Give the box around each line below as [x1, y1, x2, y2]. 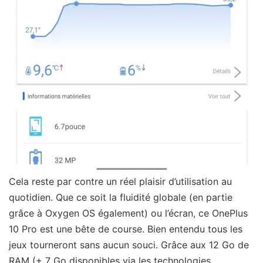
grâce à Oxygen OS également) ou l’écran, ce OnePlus [9, 207, 248, 220]
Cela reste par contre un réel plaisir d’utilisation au [9, 176, 232, 188]
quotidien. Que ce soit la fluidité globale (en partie [9, 191, 232, 204]
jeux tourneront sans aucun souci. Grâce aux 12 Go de [9, 239, 249, 251]
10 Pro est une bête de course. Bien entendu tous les [9, 223, 242, 235]
